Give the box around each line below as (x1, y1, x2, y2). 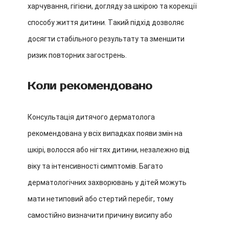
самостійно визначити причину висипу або (28, 211, 172, 219)
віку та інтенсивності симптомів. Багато (28, 162, 163, 170)
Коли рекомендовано (28, 80, 152, 93)
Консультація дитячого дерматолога (28, 113, 155, 121)
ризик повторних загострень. (28, 51, 127, 59)
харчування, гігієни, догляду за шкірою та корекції (28, 2, 197, 10)
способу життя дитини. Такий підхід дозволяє (28, 18, 184, 27)
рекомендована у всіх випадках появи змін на (28, 129, 182, 138)
